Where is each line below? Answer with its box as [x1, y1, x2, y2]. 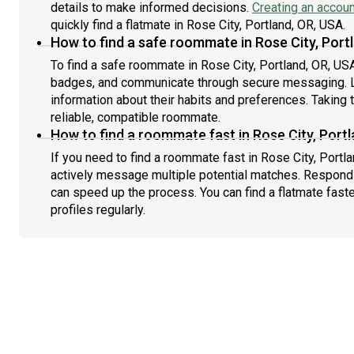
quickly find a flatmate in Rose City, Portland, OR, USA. [51, 17, 345, 32]
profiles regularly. [51, 202, 145, 217]
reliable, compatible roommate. [51, 110, 220, 125]
